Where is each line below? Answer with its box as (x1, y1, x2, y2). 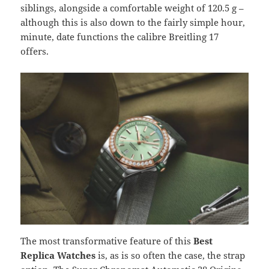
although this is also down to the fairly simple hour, (20, 16, 246, 29)
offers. (20, 45, 49, 58)
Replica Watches (20, 249, 96, 262)
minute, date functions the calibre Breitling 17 (20, 31, 219, 43)
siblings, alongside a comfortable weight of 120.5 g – (20, 2, 244, 14)
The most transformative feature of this (20, 235, 194, 247)
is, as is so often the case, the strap (95, 249, 246, 262)
